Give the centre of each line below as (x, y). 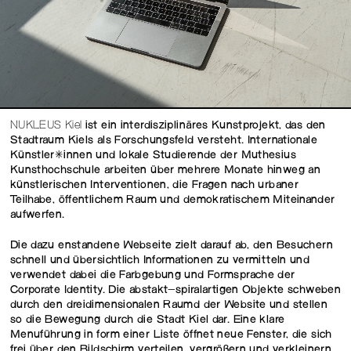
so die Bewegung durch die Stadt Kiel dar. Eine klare (147, 320)
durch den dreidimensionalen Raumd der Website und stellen (169, 305)
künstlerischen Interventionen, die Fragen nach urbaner (154, 186)
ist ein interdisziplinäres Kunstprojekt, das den (204, 126)
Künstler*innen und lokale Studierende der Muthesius (153, 156)
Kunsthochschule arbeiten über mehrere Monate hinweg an (165, 171)
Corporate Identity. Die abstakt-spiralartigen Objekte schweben (175, 290)
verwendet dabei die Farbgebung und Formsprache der (152, 275)
